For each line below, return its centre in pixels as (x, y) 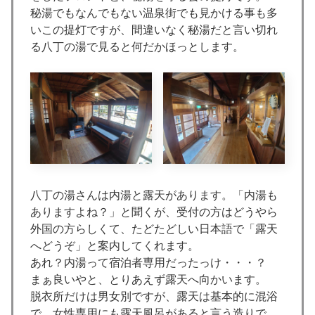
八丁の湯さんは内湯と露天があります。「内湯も (154, 195)
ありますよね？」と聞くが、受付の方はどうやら (154, 212)
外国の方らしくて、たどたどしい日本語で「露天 (154, 229)
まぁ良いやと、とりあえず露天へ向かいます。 (148, 280)
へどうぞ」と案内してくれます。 (115, 246)
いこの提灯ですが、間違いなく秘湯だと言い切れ (154, 30)
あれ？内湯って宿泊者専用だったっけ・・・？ (148, 263)
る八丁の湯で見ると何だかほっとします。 (137, 46)
